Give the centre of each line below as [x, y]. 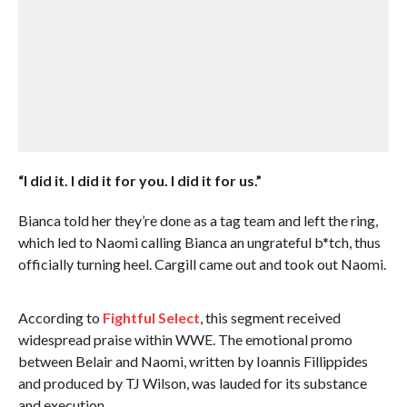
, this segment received [270, 318]
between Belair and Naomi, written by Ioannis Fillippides [193, 361]
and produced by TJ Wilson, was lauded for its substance [192, 383]
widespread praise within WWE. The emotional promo [185, 339]
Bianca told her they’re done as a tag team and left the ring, [198, 220]
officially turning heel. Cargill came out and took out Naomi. [202, 264]
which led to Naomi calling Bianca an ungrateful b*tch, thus [199, 242]
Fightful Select [151, 318]
